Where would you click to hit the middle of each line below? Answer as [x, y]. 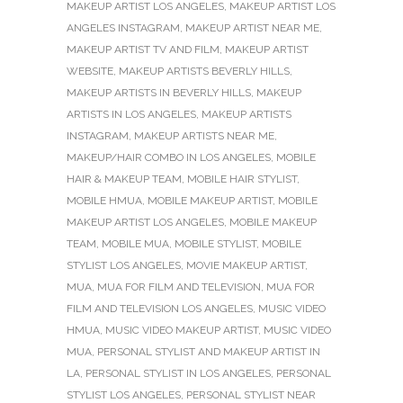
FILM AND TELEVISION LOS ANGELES [160, 309]
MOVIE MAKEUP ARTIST [246, 266]
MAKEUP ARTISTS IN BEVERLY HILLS [159, 93]
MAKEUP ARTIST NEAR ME [252, 28]
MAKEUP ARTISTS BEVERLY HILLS [204, 72]
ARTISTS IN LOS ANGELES [131, 115]
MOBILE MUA [135, 244]
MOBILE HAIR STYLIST [242, 179]
